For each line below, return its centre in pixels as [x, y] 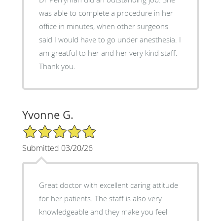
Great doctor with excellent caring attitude [108, 185]
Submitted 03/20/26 [57, 148]
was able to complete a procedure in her [106, 13]
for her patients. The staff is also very [100, 199]
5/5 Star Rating [46, 129]
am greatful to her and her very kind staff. [108, 53]
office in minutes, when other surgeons [103, 26]
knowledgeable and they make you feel [103, 212]
